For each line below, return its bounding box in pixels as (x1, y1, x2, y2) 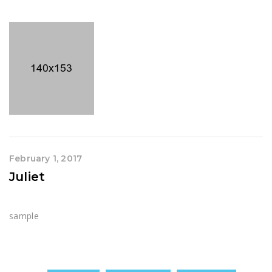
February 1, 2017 (9, 153, 83, 165)
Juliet (9, 169, 46, 185)
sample (9, 210, 39, 222)
